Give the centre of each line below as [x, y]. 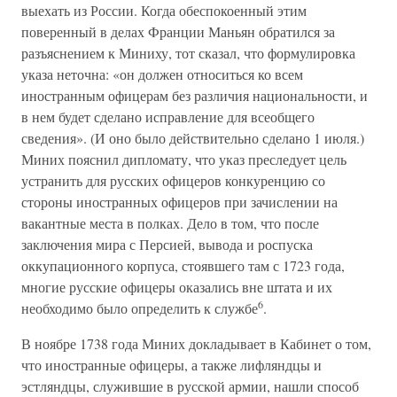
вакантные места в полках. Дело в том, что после [170, 223]
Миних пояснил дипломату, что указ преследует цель [184, 159]
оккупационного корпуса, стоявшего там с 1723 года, [183, 265]
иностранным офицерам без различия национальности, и [195, 95]
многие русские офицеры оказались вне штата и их [177, 287]
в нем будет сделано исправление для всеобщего [168, 117]
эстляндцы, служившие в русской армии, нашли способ [190, 386]
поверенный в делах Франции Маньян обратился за [178, 31]
